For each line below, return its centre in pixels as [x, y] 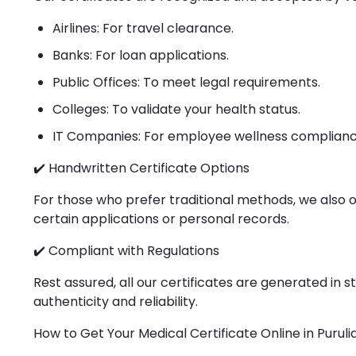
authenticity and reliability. [116, 302]
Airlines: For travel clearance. [143, 28]
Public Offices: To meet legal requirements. [186, 82]
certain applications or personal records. [161, 219]
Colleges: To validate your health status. [176, 109]
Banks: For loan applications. [141, 55]
